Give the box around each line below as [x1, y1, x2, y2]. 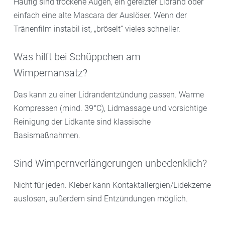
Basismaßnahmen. [14, 130, 80, 140]
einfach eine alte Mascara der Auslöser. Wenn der [14, 10, 187, 20]
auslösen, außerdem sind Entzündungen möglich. [14, 193, 188, 203]
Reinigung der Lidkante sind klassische [14, 117, 151, 127]
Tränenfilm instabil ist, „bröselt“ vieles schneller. [14, 24, 180, 34]
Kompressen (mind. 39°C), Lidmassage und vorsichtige [14, 103, 207, 113]
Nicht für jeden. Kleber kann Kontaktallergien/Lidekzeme [14, 180, 211, 190]
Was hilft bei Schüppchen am [14, 51, 141, 63]
